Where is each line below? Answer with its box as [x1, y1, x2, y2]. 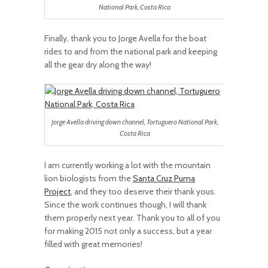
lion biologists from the [44, 172, 133, 184]
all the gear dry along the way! [44, 59, 151, 71]
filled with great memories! [44, 238, 142, 249]
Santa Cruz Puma [133, 172, 195, 184]
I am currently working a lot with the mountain [44, 159, 211, 170]
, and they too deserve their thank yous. [71, 185, 216, 197]
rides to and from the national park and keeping [44, 46, 217, 57]
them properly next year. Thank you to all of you [44, 212, 220, 223]
